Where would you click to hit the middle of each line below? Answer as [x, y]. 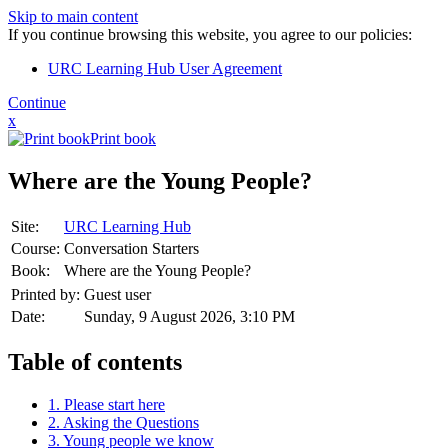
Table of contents [95, 361]
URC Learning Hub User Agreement [165, 68]
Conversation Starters [131, 248]
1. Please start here [106, 404]
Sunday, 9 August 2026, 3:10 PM [189, 316]
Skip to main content [73, 16]
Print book [123, 138]
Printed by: [45, 294]
